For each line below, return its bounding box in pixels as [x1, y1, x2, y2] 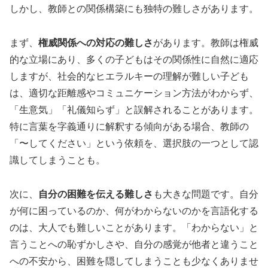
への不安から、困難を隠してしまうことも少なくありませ [10, 255, 258, 266]
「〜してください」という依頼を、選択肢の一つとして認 [10, 138, 258, 148]
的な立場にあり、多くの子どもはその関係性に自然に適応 [10, 54, 258, 65]
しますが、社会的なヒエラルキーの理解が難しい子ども [10, 71, 249, 81]
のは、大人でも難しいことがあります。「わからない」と [10, 222, 258, 233]
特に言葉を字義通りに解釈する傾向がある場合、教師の [10, 121, 249, 132]
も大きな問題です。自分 [153, 188, 258, 199]
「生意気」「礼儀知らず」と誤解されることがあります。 [10, 104, 258, 115]
